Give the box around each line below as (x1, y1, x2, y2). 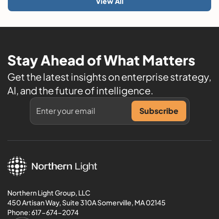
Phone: (7, 207, 31, 217)
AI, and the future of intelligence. (7, 84, 153, 96)
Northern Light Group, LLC (7, 188, 90, 197)
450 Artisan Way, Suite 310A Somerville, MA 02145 (7, 197, 166, 207)
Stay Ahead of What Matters (7, 51, 195, 68)
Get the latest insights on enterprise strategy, (7, 70, 211, 83)
